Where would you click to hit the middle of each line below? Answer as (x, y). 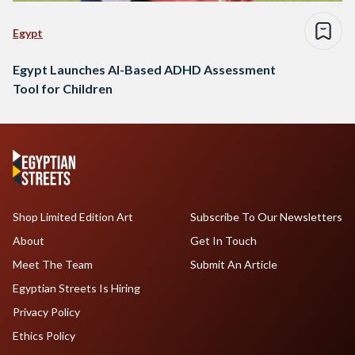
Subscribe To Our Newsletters (266, 217)
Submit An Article (233, 265)
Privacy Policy (46, 312)
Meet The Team (53, 265)
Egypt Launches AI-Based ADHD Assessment (144, 70)
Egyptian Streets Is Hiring (76, 288)
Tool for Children (63, 89)
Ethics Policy (44, 336)
